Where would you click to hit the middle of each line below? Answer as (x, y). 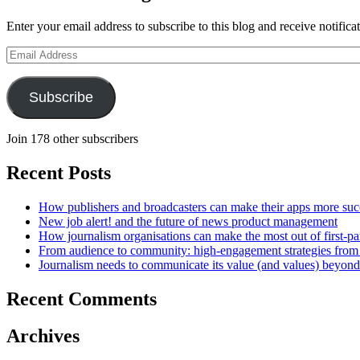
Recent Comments (82, 299)
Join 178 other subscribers (72, 138)
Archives (43, 336)
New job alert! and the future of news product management (188, 221)
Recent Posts (59, 172)
